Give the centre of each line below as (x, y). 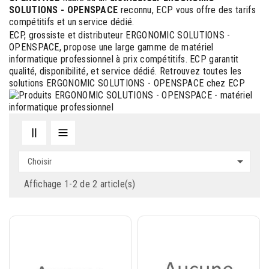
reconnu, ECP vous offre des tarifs (187, 10)
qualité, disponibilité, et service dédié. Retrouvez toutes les (125, 71)
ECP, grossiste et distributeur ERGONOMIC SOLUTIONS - (120, 35)
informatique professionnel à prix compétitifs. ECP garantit (124, 59)
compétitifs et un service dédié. (72, 22)
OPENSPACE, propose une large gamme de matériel (111, 47)
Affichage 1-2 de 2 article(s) (80, 184)
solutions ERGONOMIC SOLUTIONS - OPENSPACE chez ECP (127, 83)
